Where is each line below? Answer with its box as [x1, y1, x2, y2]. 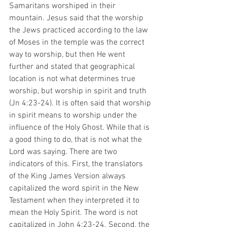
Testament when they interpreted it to [9, 196, 141, 206]
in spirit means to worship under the [9, 110, 139, 121]
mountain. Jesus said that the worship [9, 13, 145, 23]
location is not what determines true [9, 74, 137, 84]
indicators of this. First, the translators [9, 159, 145, 169]
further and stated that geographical [9, 62, 137, 72]
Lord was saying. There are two [9, 147, 119, 157]
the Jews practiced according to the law [9, 25, 150, 35]
